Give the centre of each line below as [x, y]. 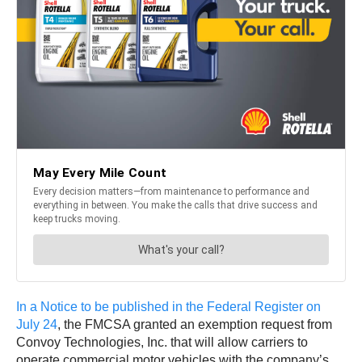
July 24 [37, 325]
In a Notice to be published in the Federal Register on [168, 307]
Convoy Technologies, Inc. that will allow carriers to [162, 343]
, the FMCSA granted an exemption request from [195, 325]
